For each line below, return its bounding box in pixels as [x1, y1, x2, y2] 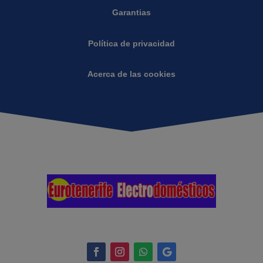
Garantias [112, 8, 151, 18]
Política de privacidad [87, 38, 175, 48]
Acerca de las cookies [87, 69, 176, 79]
